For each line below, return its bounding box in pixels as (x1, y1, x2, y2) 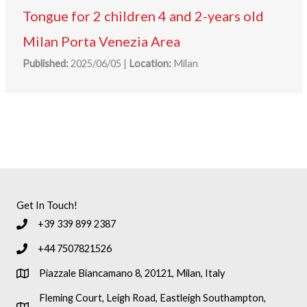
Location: (128, 58, 171, 70)
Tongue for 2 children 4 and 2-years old (22, 8, 264, 25)
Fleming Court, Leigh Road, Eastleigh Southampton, (39, 292, 266, 304)
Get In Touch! (16, 199, 77, 212)
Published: (22, 58, 69, 70)
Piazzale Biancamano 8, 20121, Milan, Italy (39, 267, 225, 280)
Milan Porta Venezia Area (22, 33, 180, 50)
